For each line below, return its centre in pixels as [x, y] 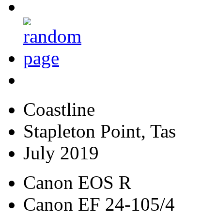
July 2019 [61, 153]
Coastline [59, 109]
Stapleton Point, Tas [100, 131]
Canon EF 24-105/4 [99, 204]
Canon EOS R [77, 182]
